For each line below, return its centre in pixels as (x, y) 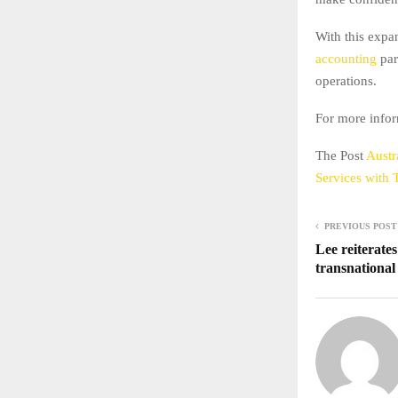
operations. (346, 81)
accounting (346, 59)
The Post (341, 156)
